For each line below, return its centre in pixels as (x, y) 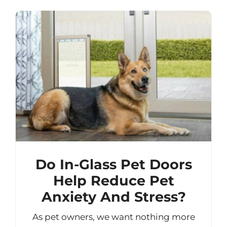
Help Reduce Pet (113, 181)
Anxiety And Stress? (113, 197)
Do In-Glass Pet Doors (113, 165)
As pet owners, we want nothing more (113, 217)
